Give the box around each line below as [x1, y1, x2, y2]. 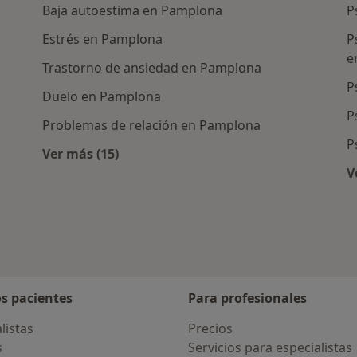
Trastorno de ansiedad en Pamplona [42, 59, 262, 77]
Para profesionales [188, 289, 307, 307]
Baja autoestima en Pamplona [42, 2, 223, 20]
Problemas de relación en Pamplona [42, 116, 261, 135]
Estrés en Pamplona [42, 30, 163, 49]
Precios [188, 320, 233, 337]
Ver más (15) [42, 145, 120, 163]
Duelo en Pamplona [42, 88, 162, 106]
